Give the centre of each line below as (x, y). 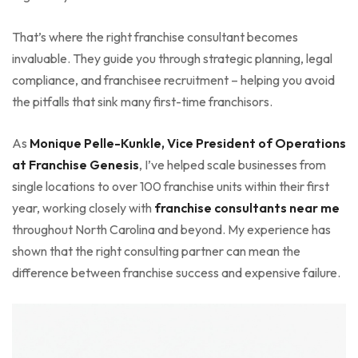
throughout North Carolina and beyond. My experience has (171, 229)
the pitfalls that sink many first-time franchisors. (142, 101)
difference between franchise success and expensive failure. (176, 272)
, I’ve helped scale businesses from (233, 164)
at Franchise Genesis (76, 164)
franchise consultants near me (247, 207)
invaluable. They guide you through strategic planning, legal (172, 58)
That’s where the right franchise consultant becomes (155, 36)
